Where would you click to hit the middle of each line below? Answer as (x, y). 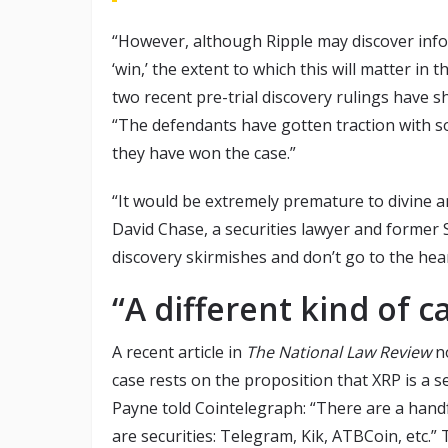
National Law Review (354, 352)
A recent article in (179, 352)
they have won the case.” (204, 153)
